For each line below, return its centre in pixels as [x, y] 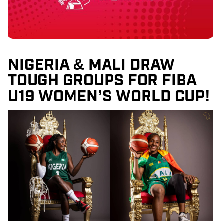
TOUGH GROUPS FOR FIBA [102, 78]
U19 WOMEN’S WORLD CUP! [109, 94]
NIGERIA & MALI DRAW [91, 62]
